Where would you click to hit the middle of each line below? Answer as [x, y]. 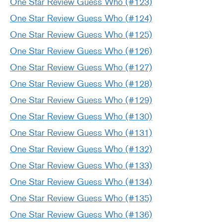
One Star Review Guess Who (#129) [81, 100]
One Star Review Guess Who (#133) [81, 166]
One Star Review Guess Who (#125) [81, 35]
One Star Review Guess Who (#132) [81, 149]
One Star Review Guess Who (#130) [81, 117]
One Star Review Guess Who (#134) [81, 182]
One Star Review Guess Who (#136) [81, 215]
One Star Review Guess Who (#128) [81, 84]
